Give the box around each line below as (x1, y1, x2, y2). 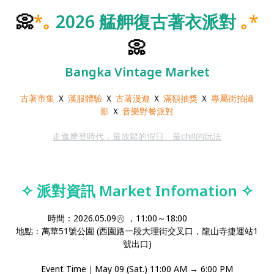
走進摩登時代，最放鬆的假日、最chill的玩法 (53, 130, 221, 143)
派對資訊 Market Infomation (37, 180, 237, 201)
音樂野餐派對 (122, 105, 174, 117)
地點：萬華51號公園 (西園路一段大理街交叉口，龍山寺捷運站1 (16, 225, 258, 237)
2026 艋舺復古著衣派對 (55, 10, 236, 34)
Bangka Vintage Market (64, 64, 210, 81)
